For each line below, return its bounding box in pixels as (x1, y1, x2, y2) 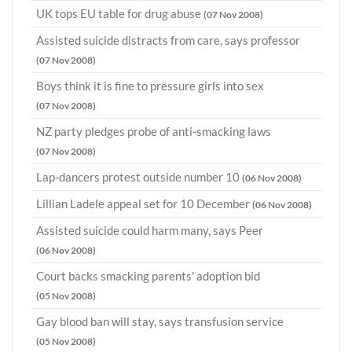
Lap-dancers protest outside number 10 (36, 170, 242, 185)
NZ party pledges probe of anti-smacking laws (36, 124, 271, 139)
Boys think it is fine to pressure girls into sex (36, 79, 264, 93)
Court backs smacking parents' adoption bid (36, 269, 260, 284)
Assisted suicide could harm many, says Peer (36, 223, 263, 238)
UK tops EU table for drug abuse (36, 6, 203, 21)
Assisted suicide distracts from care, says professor (36, 33, 300, 48)
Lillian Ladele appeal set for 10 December (36, 196, 252, 211)
